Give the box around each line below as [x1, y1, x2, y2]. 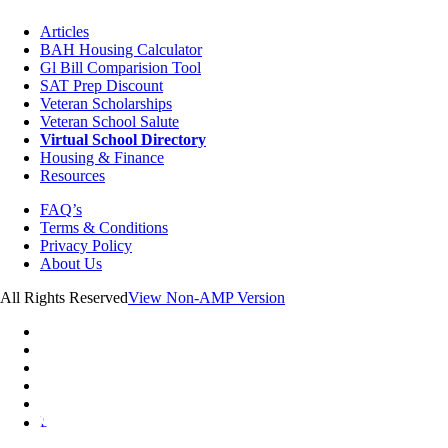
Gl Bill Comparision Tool [40, 59, 201, 77]
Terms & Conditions [40, 219, 168, 237]
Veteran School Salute [40, 113, 179, 131]
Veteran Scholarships [40, 95, 172, 113]
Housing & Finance [40, 149, 164, 167]
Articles [40, 23, 89, 41]
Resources [40, 167, 105, 185]
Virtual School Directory [40, 131, 206, 149]
